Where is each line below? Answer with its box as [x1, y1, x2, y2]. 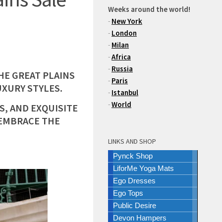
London [111, 28, 137, 38]
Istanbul [111, 88, 138, 97]
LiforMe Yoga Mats [113, 164, 174, 172]
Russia [111, 64, 133, 73]
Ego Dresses [113, 176, 156, 185]
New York [111, 16, 142, 26]
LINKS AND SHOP [108, 137, 156, 146]
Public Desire [113, 201, 156, 210]
